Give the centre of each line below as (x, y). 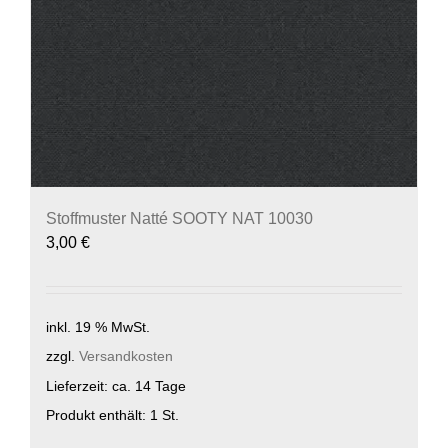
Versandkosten (126, 356)
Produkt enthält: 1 (104, 414)
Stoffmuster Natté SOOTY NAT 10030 (179, 219)
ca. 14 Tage (149, 385)
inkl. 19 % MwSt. (98, 327)
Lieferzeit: (79, 385)
